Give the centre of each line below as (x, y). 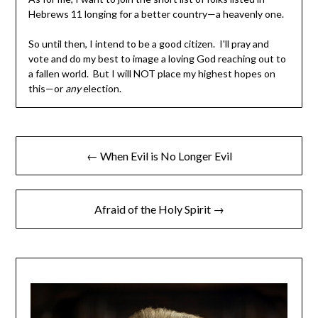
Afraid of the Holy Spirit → (159, 209)
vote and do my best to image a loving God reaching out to (157, 59)
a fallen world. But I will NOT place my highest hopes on (152, 74)
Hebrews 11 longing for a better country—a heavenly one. (156, 14)
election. (101, 89)
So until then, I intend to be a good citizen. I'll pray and (148, 44)
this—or (46, 89)
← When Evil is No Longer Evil (159, 156)
